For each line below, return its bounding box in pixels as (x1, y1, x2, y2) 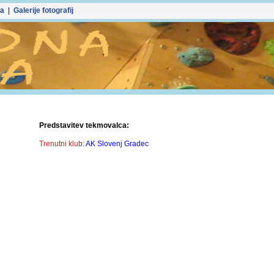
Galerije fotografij (13, 6, 73, 15)
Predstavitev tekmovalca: (39, 121, 129, 130)
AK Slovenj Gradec (86, 139, 149, 148)
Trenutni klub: (39, 139, 84, 148)
